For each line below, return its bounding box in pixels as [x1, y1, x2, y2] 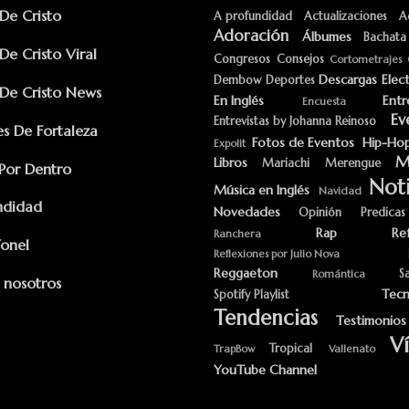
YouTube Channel [214, 362, 317, 378]
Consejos [276, 52, 324, 67]
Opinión [299, 205, 342, 220]
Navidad [318, 184, 362, 197]
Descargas [319, 71, 378, 88]
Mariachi [262, 156, 310, 171]
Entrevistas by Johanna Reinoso [214, 114, 376, 129]
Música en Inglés [214, 182, 309, 198]
